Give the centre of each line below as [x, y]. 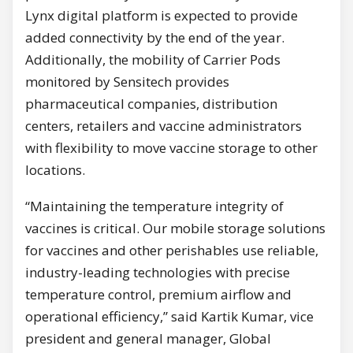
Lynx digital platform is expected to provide [162, 16]
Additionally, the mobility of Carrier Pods [153, 60]
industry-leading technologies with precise [158, 273]
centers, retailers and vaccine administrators [163, 126]
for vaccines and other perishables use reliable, [172, 251]
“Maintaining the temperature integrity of [154, 206]
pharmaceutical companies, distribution [151, 104]
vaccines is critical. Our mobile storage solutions [175, 229]
